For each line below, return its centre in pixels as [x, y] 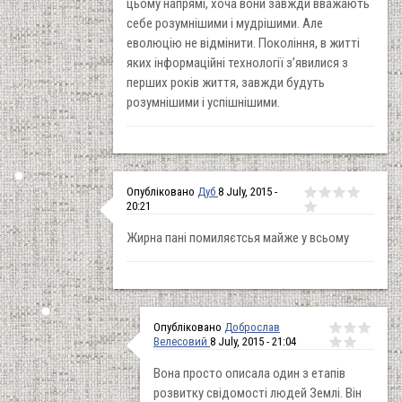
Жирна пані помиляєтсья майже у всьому [238, 237]
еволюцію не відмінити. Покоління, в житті [243, 43]
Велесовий [182, 341]
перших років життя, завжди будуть [226, 82]
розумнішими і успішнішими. [203, 102]
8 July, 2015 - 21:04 [253, 341]
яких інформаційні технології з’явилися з [237, 62]
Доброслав [252, 327]
